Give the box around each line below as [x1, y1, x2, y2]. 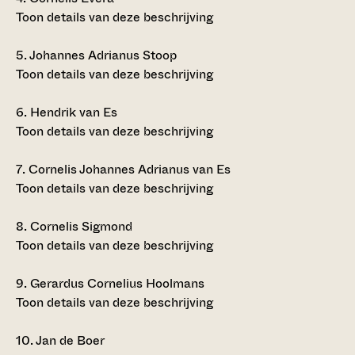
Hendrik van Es [27, 102, 117, 121]
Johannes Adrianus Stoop [27, 45, 177, 64]
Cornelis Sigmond [27, 216, 132, 235]
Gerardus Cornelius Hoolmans [27, 273, 204, 292]
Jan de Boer [36, 330, 105, 349]
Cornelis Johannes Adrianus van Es [25, 159, 231, 178]
